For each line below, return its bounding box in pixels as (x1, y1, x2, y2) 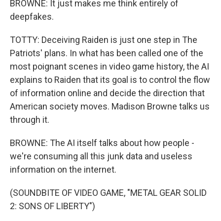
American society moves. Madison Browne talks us (10, 101, 210, 111)
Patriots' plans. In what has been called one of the (10, 48, 203, 58)
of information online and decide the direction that (10, 88, 205, 98)
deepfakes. (10, 11, 54, 22)
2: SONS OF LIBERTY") (10, 201, 95, 211)
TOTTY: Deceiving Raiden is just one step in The (10, 35, 197, 45)
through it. (10, 114, 49, 125)
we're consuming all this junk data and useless (10, 151, 192, 161)
